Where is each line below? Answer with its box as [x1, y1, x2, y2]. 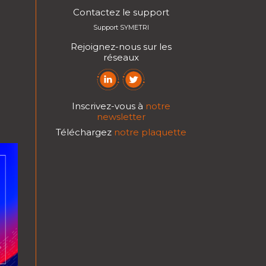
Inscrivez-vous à [71, 100, 145, 112]
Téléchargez [55, 126, 114, 138]
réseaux [103, 51, 139, 63]
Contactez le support [72, 6, 169, 18]
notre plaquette [113, 126, 186, 138]
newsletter [96, 110, 145, 122]
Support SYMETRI [93, 23, 149, 31]
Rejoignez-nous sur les [70, 40, 172, 52]
